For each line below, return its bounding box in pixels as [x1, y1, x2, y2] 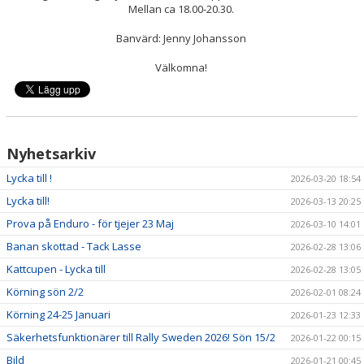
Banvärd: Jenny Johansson [115, 30, 249, 45]
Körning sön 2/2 [6, 284, 84, 299]
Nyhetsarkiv [6, 143, 96, 163]
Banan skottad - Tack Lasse [6, 238, 141, 253]
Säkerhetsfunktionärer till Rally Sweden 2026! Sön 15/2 [6, 329, 275, 344]
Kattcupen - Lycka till [6, 261, 106, 276]
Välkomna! [154, 59, 210, 75]
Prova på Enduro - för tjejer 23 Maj [6, 215, 174, 231]
